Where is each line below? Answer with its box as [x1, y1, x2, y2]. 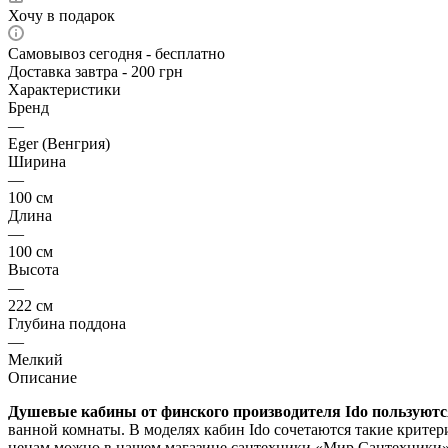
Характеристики [8, 80, 121, 98]
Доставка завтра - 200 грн [8, 62, 183, 80]
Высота [8, 260, 59, 278]
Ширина [8, 152, 66, 170]
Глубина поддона [8, 314, 126, 332]
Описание [8, 368, 77, 386]
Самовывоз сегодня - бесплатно [8, 44, 225, 62]
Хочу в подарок [8, 6, 115, 24]
